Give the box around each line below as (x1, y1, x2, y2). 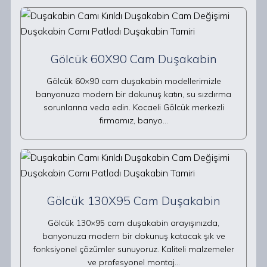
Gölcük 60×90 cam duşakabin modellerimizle (46, 76, 221, 86)
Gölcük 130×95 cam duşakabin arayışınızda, (48, 218, 219, 228)
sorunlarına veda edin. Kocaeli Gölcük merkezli (43, 102, 224, 113)
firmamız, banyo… (99, 115, 168, 126)
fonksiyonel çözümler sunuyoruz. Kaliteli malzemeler (33, 244, 234, 254)
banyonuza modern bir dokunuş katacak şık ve (42, 231, 225, 241)
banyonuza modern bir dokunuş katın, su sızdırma (36, 89, 231, 100)
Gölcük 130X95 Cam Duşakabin (46, 193, 221, 208)
